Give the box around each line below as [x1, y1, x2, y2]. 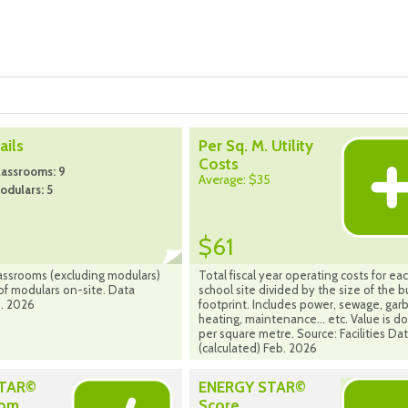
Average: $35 [199, 171, 270, 189]
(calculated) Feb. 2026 [199, 341, 317, 356]
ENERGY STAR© [199, 378, 306, 397]
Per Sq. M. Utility [199, 137, 313, 156]
